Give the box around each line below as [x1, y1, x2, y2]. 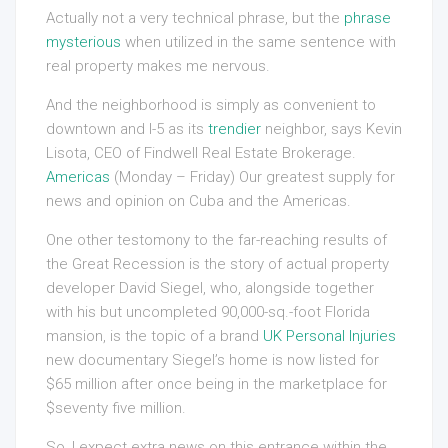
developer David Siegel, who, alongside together [46, 279, 374, 298]
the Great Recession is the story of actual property [46, 255, 389, 274]
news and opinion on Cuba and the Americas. [46, 192, 351, 211]
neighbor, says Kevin [261, 120, 402, 139]
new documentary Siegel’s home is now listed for [46, 351, 379, 370]
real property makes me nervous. [46, 57, 270, 76]
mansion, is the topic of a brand [46, 327, 263, 346]
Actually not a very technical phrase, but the [46, 9, 344, 28]
